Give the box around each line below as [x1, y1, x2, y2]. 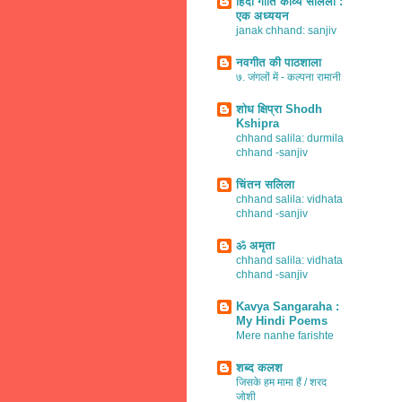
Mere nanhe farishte [236, 328, 334, 342]
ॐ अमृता [236, 238, 275, 252]
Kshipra [236, 116, 279, 130]
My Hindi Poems [236, 313, 328, 328]
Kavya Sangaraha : [236, 299, 339, 313]
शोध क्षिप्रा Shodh [236, 101, 322, 116]
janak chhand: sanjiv [236, 23, 336, 37]
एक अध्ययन [236, 8, 289, 22]
